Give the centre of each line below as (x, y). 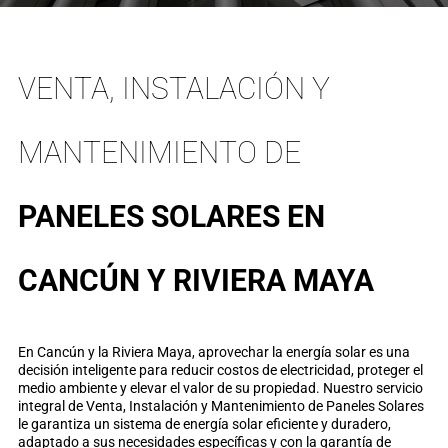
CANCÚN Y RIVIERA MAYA (195, 280)
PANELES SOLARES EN (171, 216)
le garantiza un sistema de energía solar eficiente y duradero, (204, 424)
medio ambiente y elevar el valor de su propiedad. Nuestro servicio (220, 388)
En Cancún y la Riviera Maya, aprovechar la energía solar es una (213, 352)
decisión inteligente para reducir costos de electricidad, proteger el (220, 370)
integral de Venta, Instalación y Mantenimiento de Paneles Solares (220, 406)
